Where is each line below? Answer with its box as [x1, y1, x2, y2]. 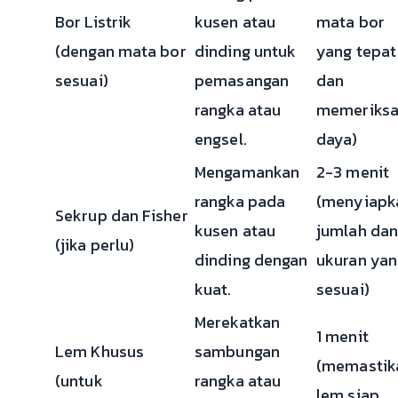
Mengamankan [195, 159, 300, 184]
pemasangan [195, 68, 289, 92]
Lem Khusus [55, 338, 144, 363]
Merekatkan [195, 309, 280, 334]
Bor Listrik [55, 9, 132, 34]
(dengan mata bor [55, 38, 187, 63]
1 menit [316, 323, 369, 348]
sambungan [195, 338, 280, 363]
